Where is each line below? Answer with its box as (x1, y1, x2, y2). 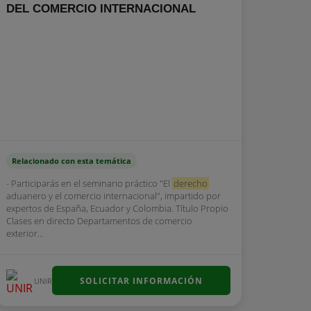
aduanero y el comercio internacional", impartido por (6, 190, 221, 202)
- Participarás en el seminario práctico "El (6, 177, 173, 190)
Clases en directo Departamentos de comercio (6, 215, 193, 227)
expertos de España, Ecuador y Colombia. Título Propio (6, 202, 229, 215)
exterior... (6, 227, 44, 239)
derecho (174, 177, 208, 190)
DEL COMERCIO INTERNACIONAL (6, 2, 196, 15)
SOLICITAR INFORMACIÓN (80, 274, 203, 287)
